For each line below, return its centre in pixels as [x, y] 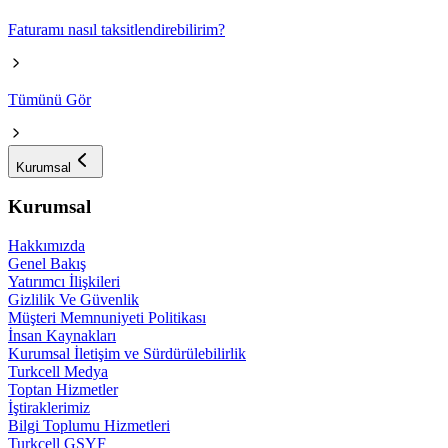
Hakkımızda [46, 246]
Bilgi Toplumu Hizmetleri [89, 426]
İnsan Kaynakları [62, 336]
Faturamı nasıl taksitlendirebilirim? [116, 29]
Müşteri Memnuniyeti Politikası [107, 318]
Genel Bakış [47, 264]
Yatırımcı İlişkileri [64, 282]
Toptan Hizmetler [63, 390]
